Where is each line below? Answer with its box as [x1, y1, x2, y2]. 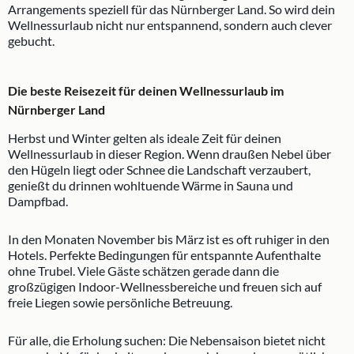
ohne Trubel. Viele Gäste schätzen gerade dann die [8, 263, 279, 279]
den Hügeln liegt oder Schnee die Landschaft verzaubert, [8, 162, 311, 178]
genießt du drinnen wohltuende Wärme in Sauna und [8, 178, 293, 194]
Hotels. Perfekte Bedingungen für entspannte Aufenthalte [8, 247, 321, 263]
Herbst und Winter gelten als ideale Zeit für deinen [8, 130, 281, 146]
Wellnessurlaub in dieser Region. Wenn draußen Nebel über [8, 146, 331, 162]
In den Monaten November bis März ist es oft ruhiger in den [8, 232, 330, 247]
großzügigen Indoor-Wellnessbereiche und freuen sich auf [8, 279, 322, 295]
